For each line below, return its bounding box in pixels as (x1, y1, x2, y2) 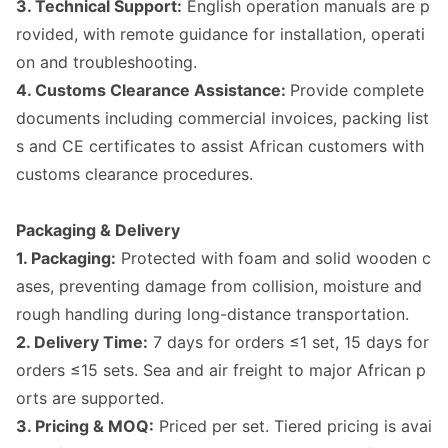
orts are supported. (16, 388, 164, 408)
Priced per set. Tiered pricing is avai (154, 416, 432, 436)
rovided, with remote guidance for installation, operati (16, 24, 425, 44)
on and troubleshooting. (16, 52, 197, 72)
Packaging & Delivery (16, 220, 180, 240)
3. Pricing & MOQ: (16, 416, 154, 436)
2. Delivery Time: (16, 332, 148, 352)
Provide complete (290, 80, 424, 100)
